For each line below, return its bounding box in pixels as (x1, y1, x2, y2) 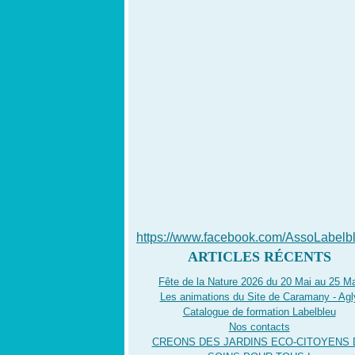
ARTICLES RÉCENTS (187, 249, 331, 265)
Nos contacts (228, 321, 290, 333)
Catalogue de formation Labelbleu (182, 306, 336, 318)
